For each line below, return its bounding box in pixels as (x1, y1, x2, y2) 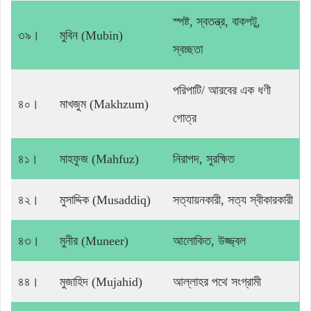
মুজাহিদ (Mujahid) (60, 275, 142, 289)
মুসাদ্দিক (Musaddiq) (60, 193, 151, 208)
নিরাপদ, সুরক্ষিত (173, 152, 235, 167)
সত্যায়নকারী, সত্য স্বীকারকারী (173, 193, 293, 208)
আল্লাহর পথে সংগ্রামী (173, 275, 261, 289)
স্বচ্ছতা (173, 42, 203, 57)
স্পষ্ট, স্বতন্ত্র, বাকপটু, (173, 15, 260, 29)
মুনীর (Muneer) (60, 234, 128, 249)
